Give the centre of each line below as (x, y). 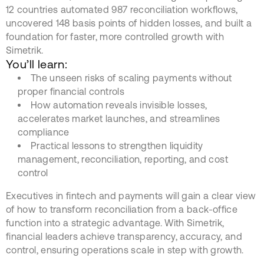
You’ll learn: (37, 64)
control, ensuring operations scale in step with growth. (125, 250)
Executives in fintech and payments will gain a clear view (131, 196)
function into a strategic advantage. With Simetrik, (115, 223)
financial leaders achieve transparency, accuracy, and (124, 237)
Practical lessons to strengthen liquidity (117, 146)
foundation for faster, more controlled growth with (115, 37)
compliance (44, 132)
